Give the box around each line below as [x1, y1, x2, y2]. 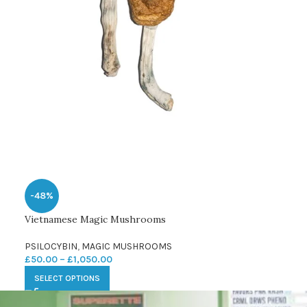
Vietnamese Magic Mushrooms [24, 212, 166, 225]
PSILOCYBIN [24, 240, 77, 252]
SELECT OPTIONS [34, 273, 100, 283]
